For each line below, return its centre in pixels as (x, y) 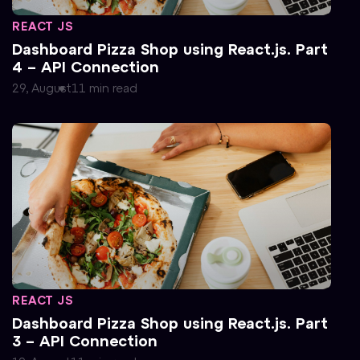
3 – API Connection (85, 341)
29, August (42, 88)
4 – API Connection (86, 67)
